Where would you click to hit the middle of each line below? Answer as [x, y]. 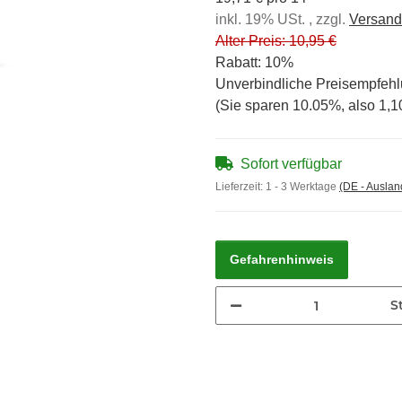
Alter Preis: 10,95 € [276, 41]
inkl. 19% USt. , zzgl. [282, 19]
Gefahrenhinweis [282, 259]
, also [360, 105]
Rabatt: [240, 62]
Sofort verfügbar [291, 164]
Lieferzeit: [240, 187]
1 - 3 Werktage [302, 187]
